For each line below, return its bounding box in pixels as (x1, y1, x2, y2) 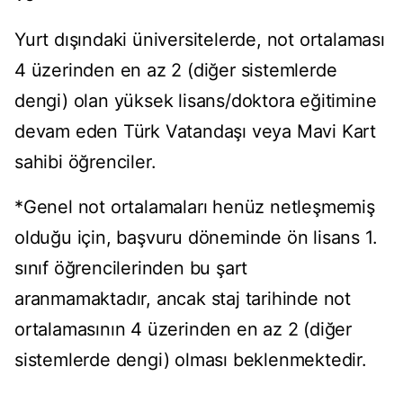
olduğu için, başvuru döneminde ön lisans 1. (14, 227, 378, 249)
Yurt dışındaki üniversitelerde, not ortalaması (14, 29, 385, 51)
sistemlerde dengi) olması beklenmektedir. (14, 349, 367, 372)
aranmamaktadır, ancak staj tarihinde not (14, 288, 351, 310)
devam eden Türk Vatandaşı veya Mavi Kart (14, 121, 376, 143)
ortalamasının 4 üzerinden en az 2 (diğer (14, 318, 352, 341)
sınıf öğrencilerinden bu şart (14, 257, 248, 280)
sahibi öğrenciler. (14, 151, 157, 174)
